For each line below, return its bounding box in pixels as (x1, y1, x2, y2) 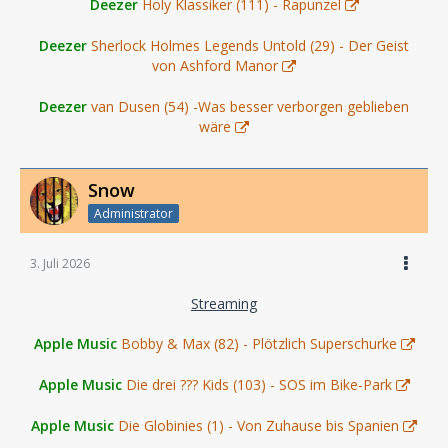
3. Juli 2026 (30, 254, 90, 272)
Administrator (94, 204, 173, 222)
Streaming (191, 293, 257, 313)
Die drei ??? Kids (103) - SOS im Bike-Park (125, 374, 392, 394)
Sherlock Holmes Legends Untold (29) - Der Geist (91, 35, 409, 55)
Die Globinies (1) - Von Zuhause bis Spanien (118, 415, 399, 435)
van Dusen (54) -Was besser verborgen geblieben (91, 96, 409, 116)
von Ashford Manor (152, 55, 278, 75)
